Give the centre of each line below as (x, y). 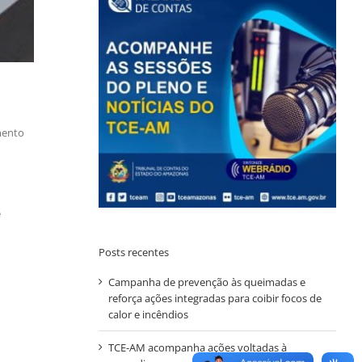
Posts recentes (133, 252)
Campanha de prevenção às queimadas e (206, 282)
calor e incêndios (148, 314)
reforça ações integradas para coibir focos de (215, 298)
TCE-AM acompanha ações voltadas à (197, 347)
